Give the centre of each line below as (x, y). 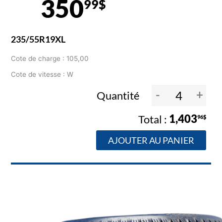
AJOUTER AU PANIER (151, 140)
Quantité (119, 95)
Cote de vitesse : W (42, 75)
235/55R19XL (38, 39)
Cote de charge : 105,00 (50, 59)
